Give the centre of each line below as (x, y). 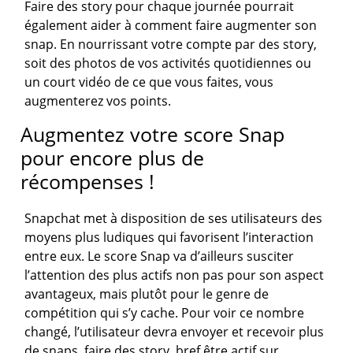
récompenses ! (88, 182)
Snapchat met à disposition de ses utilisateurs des (174, 219)
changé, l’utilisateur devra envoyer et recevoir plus (175, 332)
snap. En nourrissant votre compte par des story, (171, 45)
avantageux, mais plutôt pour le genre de (147, 294)
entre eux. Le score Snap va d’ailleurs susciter (160, 256)
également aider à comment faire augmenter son (171, 26)
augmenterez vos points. (98, 101)
